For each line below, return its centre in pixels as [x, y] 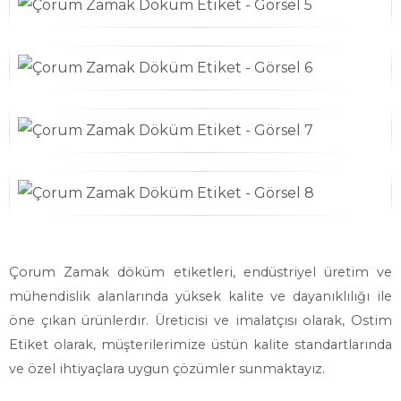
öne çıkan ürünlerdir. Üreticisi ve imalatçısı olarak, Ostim [200, 320]
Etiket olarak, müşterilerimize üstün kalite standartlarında [200, 345]
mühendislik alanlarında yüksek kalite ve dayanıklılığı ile [200, 296]
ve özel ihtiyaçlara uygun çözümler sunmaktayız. [167, 369]
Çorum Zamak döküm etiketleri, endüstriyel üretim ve [200, 272]
